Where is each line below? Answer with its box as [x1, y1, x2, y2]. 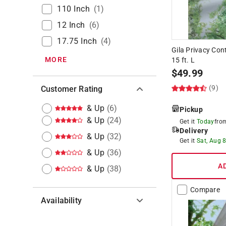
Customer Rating [41, 84, 103, 94]
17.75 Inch [57, 36, 97, 46]
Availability [41, 195, 82, 205]
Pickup [180, 105, 203, 114]
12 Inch [57, 20, 85, 30]
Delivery [180, 126, 208, 135]
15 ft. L [172, 55, 195, 64]
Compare [190, 185, 220, 194]
